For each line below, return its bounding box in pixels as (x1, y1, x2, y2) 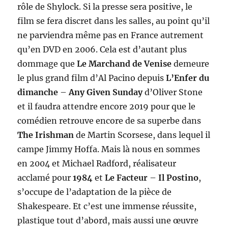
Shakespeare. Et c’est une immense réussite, (17, 201, 197, 211)
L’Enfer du (166, 72, 210, 83)
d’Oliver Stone (145, 87, 203, 97)
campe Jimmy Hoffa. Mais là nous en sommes (17, 144, 201, 154)
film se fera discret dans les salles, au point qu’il (17, 15, 210, 26)
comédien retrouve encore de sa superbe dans (17, 115, 202, 126)
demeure (172, 58, 210, 69)
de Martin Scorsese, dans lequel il (74, 129, 211, 140)
